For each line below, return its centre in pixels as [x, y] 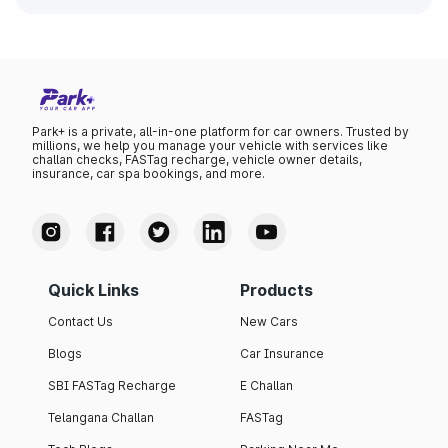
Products [276, 290]
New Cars [269, 322]
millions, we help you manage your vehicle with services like [210, 146]
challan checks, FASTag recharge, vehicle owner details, [197, 160]
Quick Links [93, 290]
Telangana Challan [101, 418]
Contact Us [80, 322]
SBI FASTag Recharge [112, 386]
